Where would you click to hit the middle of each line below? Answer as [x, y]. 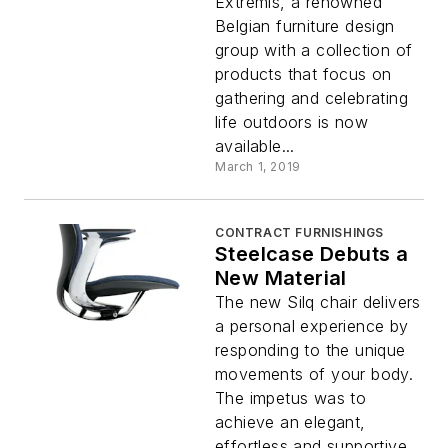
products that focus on [303, 73]
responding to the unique [310, 349]
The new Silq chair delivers [318, 301]
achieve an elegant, [290, 421]
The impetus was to [291, 397]
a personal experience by [312, 325]
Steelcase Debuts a [312, 253]
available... [255, 145]
